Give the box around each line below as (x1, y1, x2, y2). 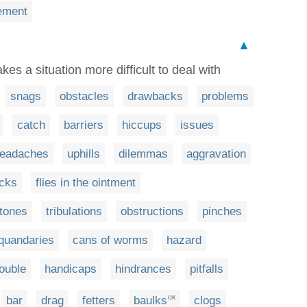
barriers (64, 119, 103, 132)
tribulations (46, 205, 102, 218)
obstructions (121, 205, 184, 218)
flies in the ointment (36, 176, 136, 189)
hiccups (122, 119, 162, 132)
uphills (67, 147, 100, 160)
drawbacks (127, 90, 183, 103)
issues (180, 119, 214, 132)
